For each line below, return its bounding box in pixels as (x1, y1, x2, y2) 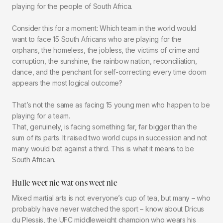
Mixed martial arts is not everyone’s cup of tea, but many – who (12, 193, 211, 202)
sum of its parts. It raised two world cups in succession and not (12, 133, 208, 142)
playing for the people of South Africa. (12, 1, 133, 10)
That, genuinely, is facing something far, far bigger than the (12, 122, 197, 131)
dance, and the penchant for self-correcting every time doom (12, 67, 207, 76)
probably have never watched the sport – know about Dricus (12, 204, 205, 213)
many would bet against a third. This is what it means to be (12, 144, 194, 153)
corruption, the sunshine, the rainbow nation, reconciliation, (12, 56, 197, 65)
